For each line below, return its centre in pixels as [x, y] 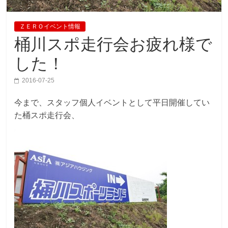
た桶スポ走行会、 [47, 116]
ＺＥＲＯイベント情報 [50, 27]
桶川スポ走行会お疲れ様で [113, 45]
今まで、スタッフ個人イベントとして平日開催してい [112, 103]
